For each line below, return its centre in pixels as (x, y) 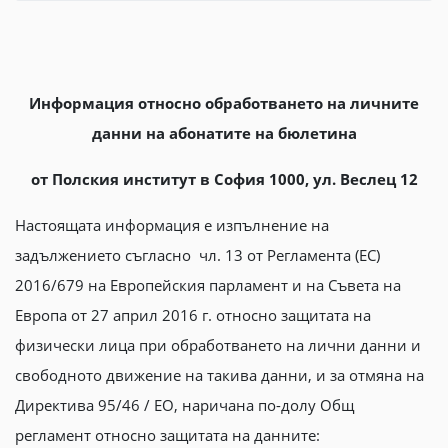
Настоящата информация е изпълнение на (172, 225)
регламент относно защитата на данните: (167, 435)
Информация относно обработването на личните (224, 103)
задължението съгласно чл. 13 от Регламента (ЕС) (197, 255)
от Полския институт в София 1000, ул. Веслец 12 (224, 179)
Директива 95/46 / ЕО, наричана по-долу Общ (184, 405)
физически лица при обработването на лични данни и (218, 345)
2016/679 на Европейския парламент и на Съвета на (208, 285)
